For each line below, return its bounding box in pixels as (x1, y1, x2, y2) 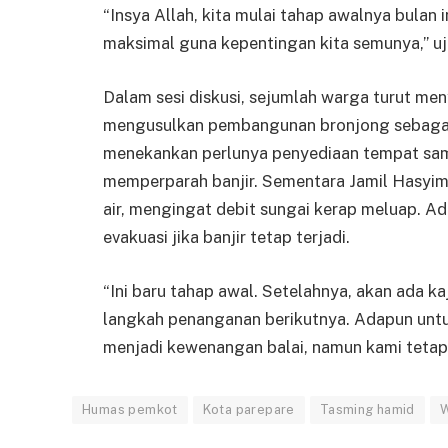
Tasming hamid (319, 401, 415, 417)
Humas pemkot (82, 401, 178, 417)
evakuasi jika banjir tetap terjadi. (103, 226, 350, 247)
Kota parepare (202, 401, 295, 417)
